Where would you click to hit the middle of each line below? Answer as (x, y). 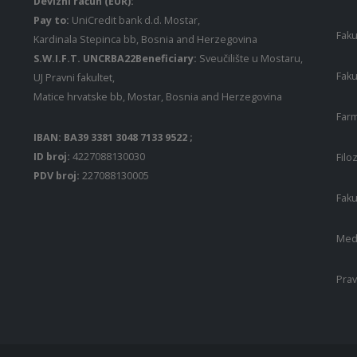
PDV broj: (58, 176)
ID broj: (53, 157)
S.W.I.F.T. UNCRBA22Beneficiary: (116, 59)
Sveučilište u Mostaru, (251, 59)
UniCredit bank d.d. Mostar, (135, 21)
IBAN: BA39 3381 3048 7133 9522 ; (113, 138)
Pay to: (51, 21)
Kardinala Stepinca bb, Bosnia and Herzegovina (147, 40)
